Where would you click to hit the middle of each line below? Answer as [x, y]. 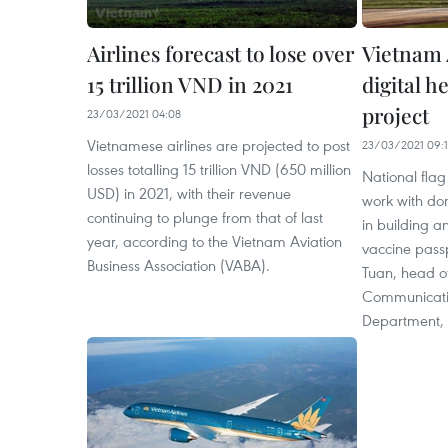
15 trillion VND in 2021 [190, 84]
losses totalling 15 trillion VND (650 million [219, 169]
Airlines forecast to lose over [220, 53]
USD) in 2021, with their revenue [189, 193]
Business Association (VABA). [178, 265]
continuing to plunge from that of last [205, 217]
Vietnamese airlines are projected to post [218, 145]
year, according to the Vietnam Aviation [214, 241]
